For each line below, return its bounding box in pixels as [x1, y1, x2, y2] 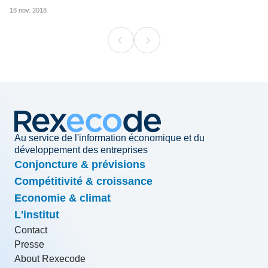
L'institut [14, 209, 59, 221]
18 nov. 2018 [10, 7, 47, 14]
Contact [14, 225, 47, 235]
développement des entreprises [14, 145, 148, 155]
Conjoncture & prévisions [14, 159, 145, 170]
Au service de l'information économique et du [14, 133, 205, 143]
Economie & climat [14, 192, 111, 204]
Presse [14, 239, 44, 249]
